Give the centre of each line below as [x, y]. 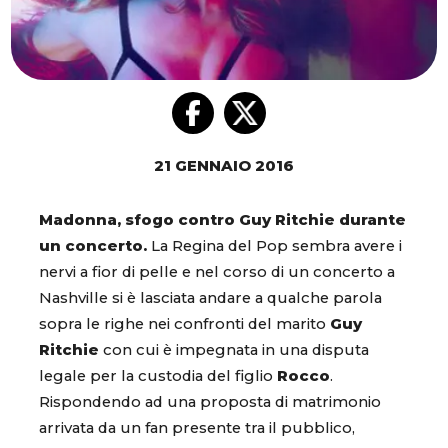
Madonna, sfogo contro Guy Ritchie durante [222, 220]
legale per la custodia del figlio [158, 376]
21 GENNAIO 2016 [224, 166]
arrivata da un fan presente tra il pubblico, [197, 428]
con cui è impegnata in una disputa [234, 350]
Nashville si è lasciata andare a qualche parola [210, 298]
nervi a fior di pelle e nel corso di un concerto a [217, 272]
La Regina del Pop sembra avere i [274, 246]
